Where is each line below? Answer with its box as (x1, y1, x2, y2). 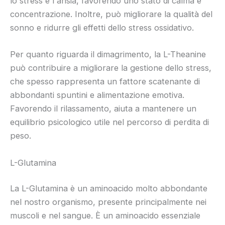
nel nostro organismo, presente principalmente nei (10, 197, 206, 207)
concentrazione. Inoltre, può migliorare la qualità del (10, 9, 212, 20)
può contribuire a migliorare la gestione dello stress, (10, 63, 211, 73)
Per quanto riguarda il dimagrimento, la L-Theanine (10, 49, 206, 60)
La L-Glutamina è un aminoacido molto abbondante (10, 183, 207, 194)
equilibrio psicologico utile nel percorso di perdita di (10, 117, 209, 128)
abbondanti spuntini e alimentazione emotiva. (10, 90, 184, 100)
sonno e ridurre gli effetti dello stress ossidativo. (10, 23, 194, 33)
